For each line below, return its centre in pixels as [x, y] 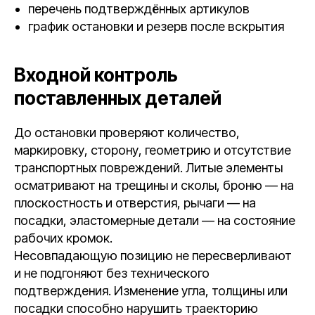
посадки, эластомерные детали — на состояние [155, 220]
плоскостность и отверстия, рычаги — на [135, 203]
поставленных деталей [118, 98]
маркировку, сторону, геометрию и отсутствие [153, 150]
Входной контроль [96, 75]
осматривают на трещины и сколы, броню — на [154, 185]
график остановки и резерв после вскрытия [156, 26]
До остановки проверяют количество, [127, 133]
